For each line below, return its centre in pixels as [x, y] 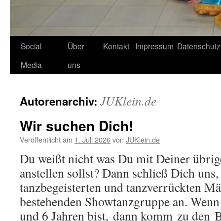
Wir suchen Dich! [76, 126]
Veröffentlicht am [46, 139]
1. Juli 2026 [92, 139]
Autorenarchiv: [60, 101]
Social [31, 46]
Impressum [154, 46]
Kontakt [116, 46]
